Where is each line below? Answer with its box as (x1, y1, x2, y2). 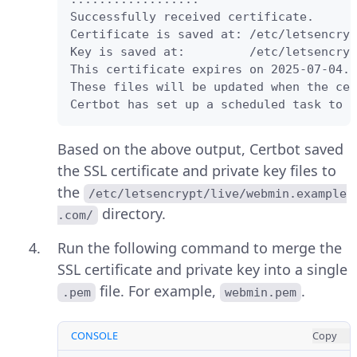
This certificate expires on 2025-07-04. (70, 62, 350, 77)
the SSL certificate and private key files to (57, 161, 336, 181)
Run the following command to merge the (57, 238, 342, 258)
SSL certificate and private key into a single (57, 260, 347, 280)
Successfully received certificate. (70, 10, 314, 25)
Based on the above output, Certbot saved (57, 139, 343, 159)
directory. (98, 204, 167, 224)
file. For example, (96, 281, 221, 301)
